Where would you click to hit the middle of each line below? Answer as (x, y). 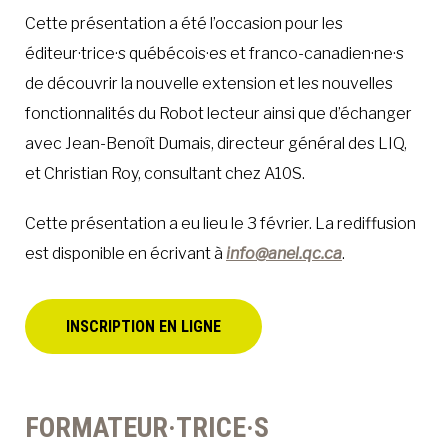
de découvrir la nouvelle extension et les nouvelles (209, 84)
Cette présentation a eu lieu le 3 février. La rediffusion (220, 224)
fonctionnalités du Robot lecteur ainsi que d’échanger (218, 114)
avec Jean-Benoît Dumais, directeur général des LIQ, (216, 144)
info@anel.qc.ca (284, 254)
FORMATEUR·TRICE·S (147, 428)
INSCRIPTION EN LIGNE (143, 327)
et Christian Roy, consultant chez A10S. (165, 174)
